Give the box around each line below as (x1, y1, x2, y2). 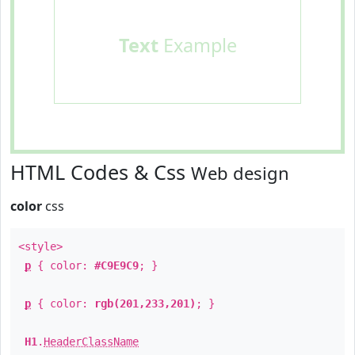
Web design (191, 161, 289, 185)
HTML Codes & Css (10, 158, 191, 185)
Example (158, 32, 237, 58)
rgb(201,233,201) (94, 297, 196, 310)
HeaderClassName (44, 335, 139, 348)
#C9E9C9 (94, 259, 139, 272)
